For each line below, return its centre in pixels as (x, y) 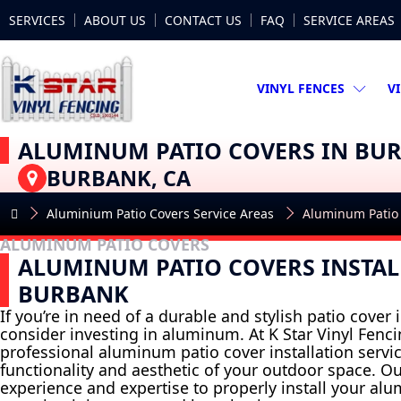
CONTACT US (203, 20)
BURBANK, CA (119, 179)
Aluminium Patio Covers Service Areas (160, 214)
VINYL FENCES (301, 89)
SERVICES (37, 20)
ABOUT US (115, 20)
